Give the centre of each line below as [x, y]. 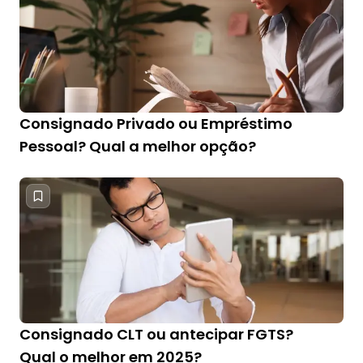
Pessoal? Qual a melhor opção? [138, 146]
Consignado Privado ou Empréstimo [156, 124]
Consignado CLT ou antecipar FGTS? [156, 334]
